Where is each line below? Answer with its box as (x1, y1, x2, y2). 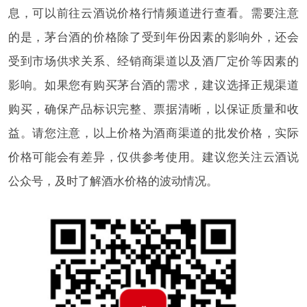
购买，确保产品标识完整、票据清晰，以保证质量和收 (8, 100, 299, 117)
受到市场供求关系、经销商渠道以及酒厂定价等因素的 (8, 52, 299, 69)
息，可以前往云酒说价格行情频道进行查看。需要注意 (8, 4, 299, 21)
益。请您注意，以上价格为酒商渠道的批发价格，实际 (8, 124, 299, 141)
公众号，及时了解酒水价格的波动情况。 (8, 172, 218, 189)
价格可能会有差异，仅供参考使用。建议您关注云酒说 (8, 148, 299, 165)
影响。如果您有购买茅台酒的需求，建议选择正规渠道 (8, 76, 299, 93)
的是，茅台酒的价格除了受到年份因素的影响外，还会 (8, 28, 299, 45)
